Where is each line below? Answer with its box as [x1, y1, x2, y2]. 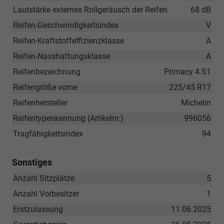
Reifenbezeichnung [13, 67, 80, 77]
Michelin [181, 98, 211, 108]
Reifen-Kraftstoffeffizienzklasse [13, 36, 124, 46]
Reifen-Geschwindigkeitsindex [13, 20, 118, 30]
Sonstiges [12, 157, 52, 168]
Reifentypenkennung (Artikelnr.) [13, 113, 123, 123]
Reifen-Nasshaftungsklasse [13, 51, 110, 61]
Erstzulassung [13, 204, 63, 214]
